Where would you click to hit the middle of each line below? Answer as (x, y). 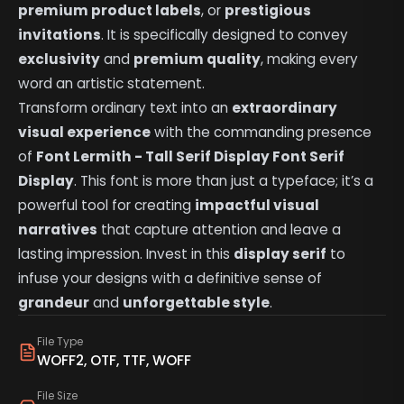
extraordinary (285, 108)
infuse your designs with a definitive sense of (170, 279)
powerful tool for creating (107, 206)
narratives (58, 230)
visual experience (85, 133)
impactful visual (257, 206)
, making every (310, 60)
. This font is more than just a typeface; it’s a (224, 181)
